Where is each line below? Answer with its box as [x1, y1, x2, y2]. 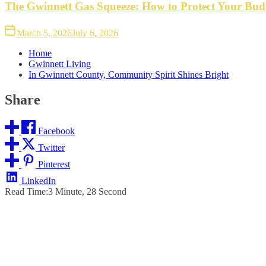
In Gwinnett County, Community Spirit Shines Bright [28, 69, 229, 80]
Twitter [38, 142, 65, 153]
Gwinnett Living [28, 58, 91, 69]
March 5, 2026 [17, 27, 72, 38]
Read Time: [5, 186, 48, 197]
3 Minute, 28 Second [48, 186, 126, 197]
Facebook [38, 125, 75, 136]
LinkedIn [21, 175, 56, 186]
